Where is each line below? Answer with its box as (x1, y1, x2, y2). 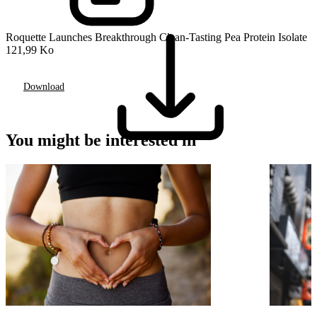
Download (23, 81, 64, 92)
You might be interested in (6, 131, 196, 150)
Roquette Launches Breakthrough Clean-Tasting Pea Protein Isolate (6, 31, 307, 44)
